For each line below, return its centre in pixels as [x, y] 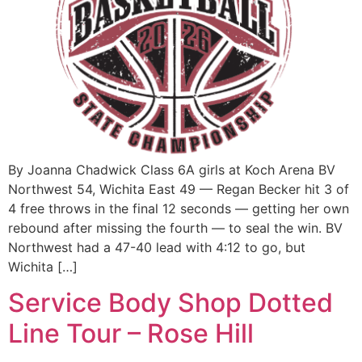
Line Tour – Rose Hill [131, 334]
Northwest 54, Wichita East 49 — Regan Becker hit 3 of [179, 189]
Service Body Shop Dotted [170, 303]
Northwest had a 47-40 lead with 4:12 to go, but [157, 247]
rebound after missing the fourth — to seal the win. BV [175, 228]
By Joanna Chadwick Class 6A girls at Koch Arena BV [172, 170]
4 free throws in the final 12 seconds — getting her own [179, 208]
